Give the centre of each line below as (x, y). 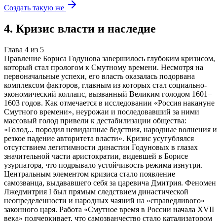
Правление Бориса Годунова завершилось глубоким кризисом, (110, 59)
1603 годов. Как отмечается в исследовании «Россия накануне (109, 103)
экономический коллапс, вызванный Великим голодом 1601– (108, 94)
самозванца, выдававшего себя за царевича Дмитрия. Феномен (110, 183)
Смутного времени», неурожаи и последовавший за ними (102, 112)
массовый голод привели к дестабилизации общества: (95, 121)
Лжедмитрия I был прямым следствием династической (96, 192)
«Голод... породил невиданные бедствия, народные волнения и (110, 130)
